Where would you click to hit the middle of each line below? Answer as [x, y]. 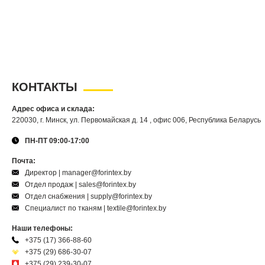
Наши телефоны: [42, 228]
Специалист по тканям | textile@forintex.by [96, 208]
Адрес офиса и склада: [53, 109]
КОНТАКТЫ [45, 87]
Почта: [24, 161]
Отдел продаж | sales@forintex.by [80, 184]
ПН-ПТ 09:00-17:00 [57, 140]
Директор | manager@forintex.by [78, 172]
